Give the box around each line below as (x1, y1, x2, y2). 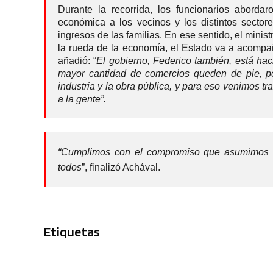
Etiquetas (44, 223, 100, 239)
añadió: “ (58, 55, 97, 66)
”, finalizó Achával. (82, 161, 160, 172)
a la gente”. (58, 93, 106, 104)
